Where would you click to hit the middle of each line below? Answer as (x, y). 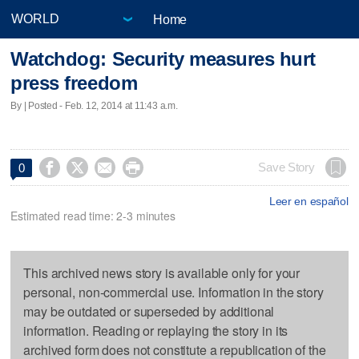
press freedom (74, 83)
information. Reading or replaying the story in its (156, 330)
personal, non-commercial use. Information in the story (173, 292)
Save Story (286, 167)
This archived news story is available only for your (162, 272)
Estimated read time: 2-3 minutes (93, 215)
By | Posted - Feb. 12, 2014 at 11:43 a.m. (94, 105)
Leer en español (309, 201)
